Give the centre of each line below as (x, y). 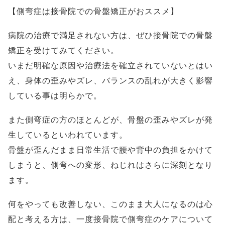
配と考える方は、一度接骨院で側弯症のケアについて (110, 219)
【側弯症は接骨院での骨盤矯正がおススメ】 (93, 11)
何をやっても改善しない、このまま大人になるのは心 (110, 204)
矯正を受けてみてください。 (64, 50)
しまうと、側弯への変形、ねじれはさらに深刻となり (110, 165)
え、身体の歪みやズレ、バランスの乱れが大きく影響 (110, 81)
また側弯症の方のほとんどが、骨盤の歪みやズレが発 (110, 120)
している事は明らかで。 (55, 96)
